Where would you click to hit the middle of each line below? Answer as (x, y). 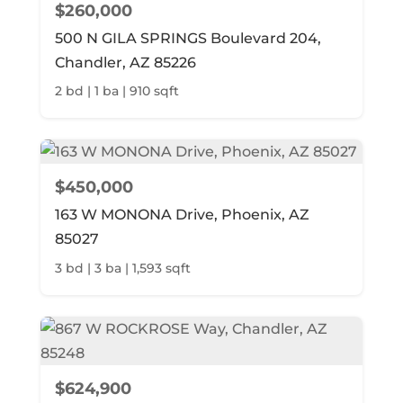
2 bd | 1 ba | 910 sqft (116, 91)
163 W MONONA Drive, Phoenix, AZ (182, 215)
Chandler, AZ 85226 (125, 62)
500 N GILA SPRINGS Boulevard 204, (188, 38)
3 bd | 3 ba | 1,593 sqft (122, 269)
